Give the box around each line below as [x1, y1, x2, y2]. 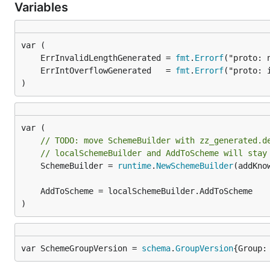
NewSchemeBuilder [156, 161, 233, 171]
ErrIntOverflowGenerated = [40, 66, 175, 75]
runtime [118, 161, 151, 171]
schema [142, 243, 171, 253]
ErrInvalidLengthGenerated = [40, 53, 175, 63]
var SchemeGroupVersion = [21, 243, 142, 253]
